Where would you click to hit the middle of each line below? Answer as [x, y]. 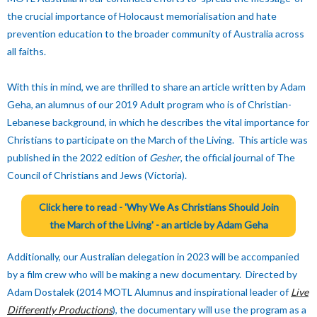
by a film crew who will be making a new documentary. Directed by [152, 274]
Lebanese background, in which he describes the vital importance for [158, 122]
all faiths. [28, 51]
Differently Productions [60, 310]
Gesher [165, 157]
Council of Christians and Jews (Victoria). [97, 175]
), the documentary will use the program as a [209, 310]
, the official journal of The [238, 157]
